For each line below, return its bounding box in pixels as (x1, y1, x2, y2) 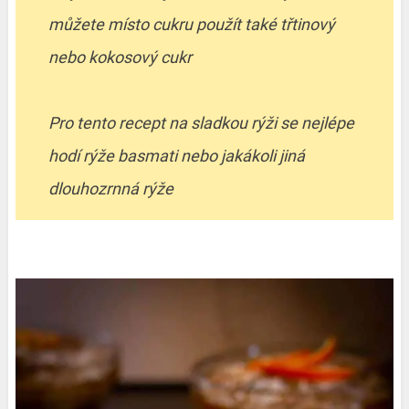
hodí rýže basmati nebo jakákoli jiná (47, 146, 305, 166)
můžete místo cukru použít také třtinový (47, 15, 335, 35)
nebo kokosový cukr (47, 47, 192, 68)
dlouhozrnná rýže (47, 179, 173, 199)
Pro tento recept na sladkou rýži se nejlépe (47, 113, 354, 133)
